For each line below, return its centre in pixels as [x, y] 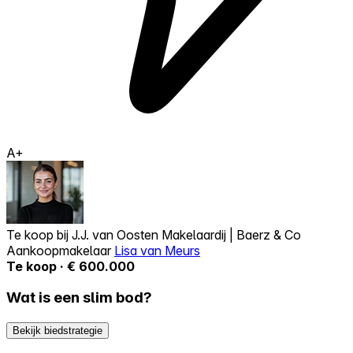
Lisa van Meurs [157, 250]
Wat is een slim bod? [79, 298]
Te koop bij [39, 234]
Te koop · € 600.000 [71, 266]
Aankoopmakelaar [60, 250]
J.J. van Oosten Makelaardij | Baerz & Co [186, 234]
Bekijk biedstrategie [58, 331]
